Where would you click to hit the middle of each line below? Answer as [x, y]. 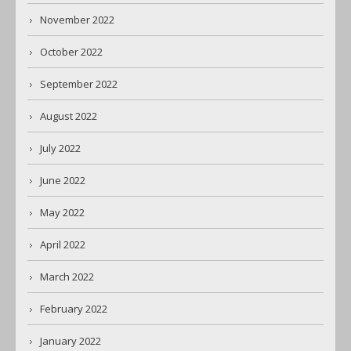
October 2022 [71, 52]
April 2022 [63, 245]
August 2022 [69, 116]
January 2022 [71, 341]
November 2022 [77, 20]
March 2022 [67, 277]
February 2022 [74, 309]
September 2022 [79, 84]
